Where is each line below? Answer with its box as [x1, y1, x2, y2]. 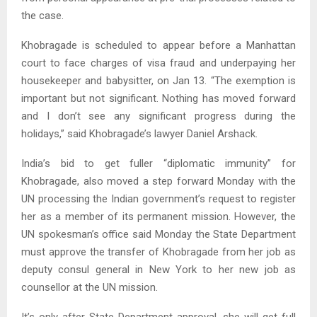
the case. [21, 9, 64, 23]
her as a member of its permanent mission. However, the [21, 210, 296, 224]
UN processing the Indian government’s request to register [21, 192, 296, 206]
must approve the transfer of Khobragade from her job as [21, 246, 296, 259]
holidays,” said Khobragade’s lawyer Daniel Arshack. [21, 127, 258, 141]
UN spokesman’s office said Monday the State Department [21, 228, 296, 241]
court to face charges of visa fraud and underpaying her [21, 57, 296, 70]
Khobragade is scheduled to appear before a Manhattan [21, 39, 296, 52]
